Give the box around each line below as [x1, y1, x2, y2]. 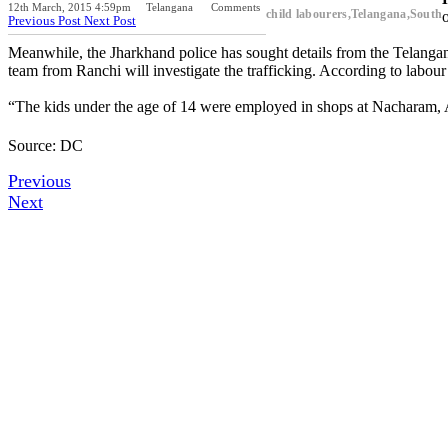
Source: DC [8, 136, 83, 154]
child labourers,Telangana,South [266, 6, 443, 21]
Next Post [84, 12, 136, 28]
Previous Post [8, 12, 84, 28]
